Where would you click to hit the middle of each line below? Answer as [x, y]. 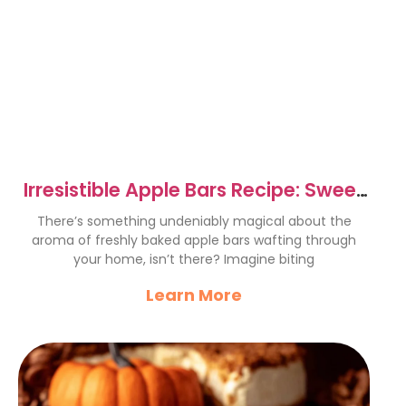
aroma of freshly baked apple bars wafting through [194, 240]
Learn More [194, 295]
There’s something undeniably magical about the [194, 221]
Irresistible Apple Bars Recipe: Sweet [194, 190]
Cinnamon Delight [194, 213]
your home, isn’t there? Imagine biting [194, 259]
